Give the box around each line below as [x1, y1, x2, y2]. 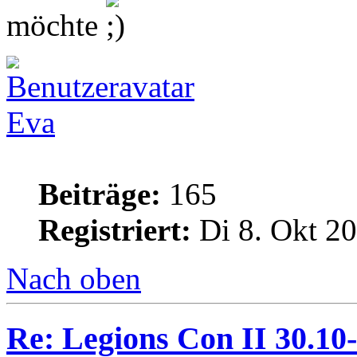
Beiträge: [38, 177, 161, 212]
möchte [6, 8, 106, 43]
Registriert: [38, 213, 191, 248]
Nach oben [6, 261, 141, 296]
